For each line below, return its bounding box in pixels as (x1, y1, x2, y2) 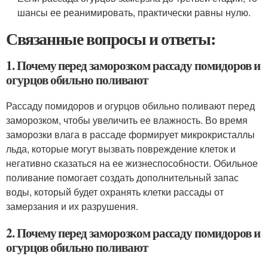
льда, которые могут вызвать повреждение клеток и (6, 141, 236, 156)
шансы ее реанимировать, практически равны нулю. (17, 5, 251, 19)
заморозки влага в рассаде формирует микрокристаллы (6, 127, 255, 141)
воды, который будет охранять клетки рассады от (6, 184, 224, 199)
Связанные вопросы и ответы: (6, 26, 215, 51)
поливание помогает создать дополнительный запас (6, 170, 239, 184)
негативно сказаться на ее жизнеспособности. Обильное (6, 156, 258, 170)
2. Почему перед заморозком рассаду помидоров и (6, 223, 260, 242)
